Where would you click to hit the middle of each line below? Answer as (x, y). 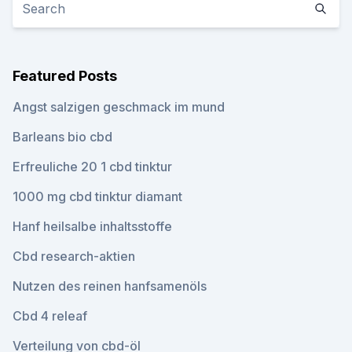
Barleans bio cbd (62, 137)
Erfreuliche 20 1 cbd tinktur (92, 167)
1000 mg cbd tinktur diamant (97, 196)
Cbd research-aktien (74, 256)
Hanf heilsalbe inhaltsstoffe (92, 226)
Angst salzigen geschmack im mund (119, 107)
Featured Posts (65, 76)
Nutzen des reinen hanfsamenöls (110, 286)
